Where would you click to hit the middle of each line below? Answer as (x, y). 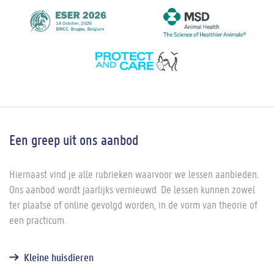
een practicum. (38, 220)
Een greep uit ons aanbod (74, 140)
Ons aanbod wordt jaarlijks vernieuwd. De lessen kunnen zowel (132, 190)
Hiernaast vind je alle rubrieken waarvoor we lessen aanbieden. (134, 174)
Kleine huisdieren (59, 257)
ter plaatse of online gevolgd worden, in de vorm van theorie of (133, 205)
